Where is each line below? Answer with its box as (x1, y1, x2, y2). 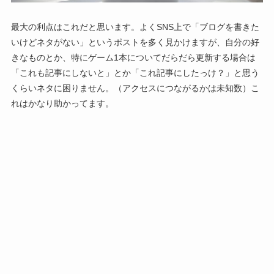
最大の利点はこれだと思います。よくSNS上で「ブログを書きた (10, 21, 259, 32)
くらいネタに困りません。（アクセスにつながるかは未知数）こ (10, 83, 259, 93)
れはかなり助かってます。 (10, 98, 114, 108)
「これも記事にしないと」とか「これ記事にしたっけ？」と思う (10, 67, 259, 78)
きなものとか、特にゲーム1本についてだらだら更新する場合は (10, 52, 256, 62)
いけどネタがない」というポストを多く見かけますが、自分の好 (10, 37, 259, 47)
